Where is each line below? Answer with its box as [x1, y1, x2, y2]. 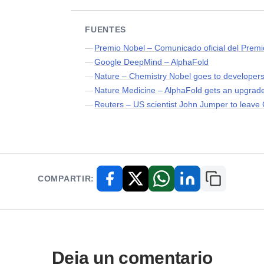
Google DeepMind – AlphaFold [94, 57, 209, 67]
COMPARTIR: [38, 173, 94, 183]
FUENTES [85, 24, 127, 34]
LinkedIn [186, 177, 223, 187]
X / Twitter [134, 177, 176, 187]
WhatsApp [160, 177, 204, 187]
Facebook [108, 177, 151, 187]
